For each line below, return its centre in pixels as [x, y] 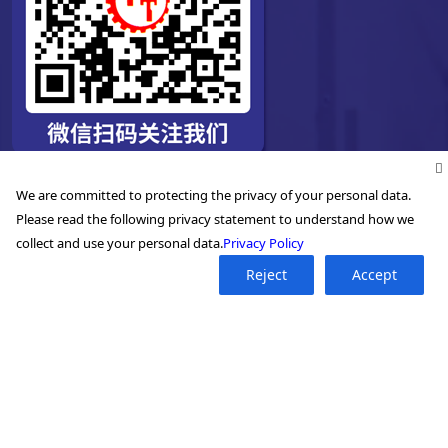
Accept [374, 274]
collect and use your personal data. [119, 243]
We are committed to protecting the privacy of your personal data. [213, 195]
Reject [266, 274]
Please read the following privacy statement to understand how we [215, 219]
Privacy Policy [263, 243]
